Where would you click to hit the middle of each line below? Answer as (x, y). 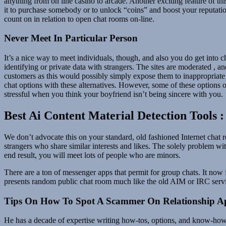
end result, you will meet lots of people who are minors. (92, 155)
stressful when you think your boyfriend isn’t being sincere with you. (114, 94)
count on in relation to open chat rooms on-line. (79, 19)
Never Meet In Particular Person (71, 38)
